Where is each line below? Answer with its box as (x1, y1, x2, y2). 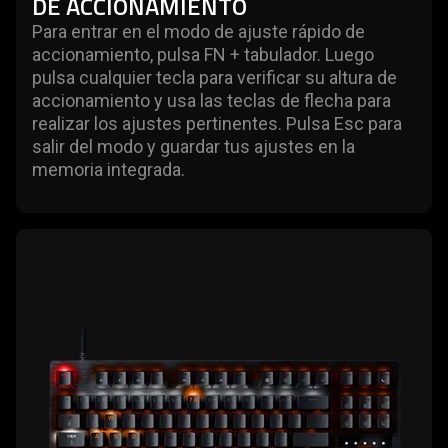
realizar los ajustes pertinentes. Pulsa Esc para (32, 112, 402, 134)
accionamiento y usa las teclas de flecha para (32, 89, 391, 111)
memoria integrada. (32, 158, 185, 180)
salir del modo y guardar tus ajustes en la (32, 135, 355, 157)
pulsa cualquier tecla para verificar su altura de (32, 66, 397, 88)
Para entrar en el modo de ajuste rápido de (32, 20, 365, 42)
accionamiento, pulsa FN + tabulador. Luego (32, 43, 374, 65)
